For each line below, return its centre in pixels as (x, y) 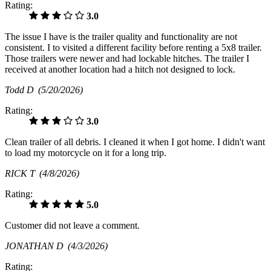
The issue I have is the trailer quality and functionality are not (121, 37)
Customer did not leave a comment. (72, 226)
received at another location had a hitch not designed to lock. (120, 70)
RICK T (22, 174)
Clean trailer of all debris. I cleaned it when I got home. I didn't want (135, 142)
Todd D (21, 90)
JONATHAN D (36, 246)
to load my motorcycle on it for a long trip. (86, 153)
